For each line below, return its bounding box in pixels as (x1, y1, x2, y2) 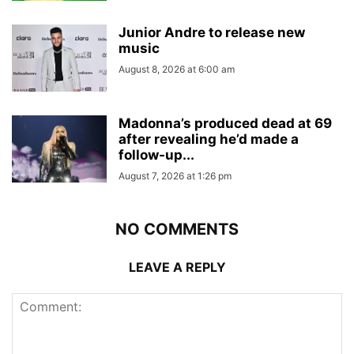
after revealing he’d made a (119, 131, 299, 147)
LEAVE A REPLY (128, 259, 226, 275)
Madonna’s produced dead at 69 (119, 115, 332, 131)
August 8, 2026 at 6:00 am (119, 63, 235, 75)
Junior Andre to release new (119, 24, 305, 40)
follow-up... (119, 147, 194, 163)
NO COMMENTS (115, 220, 239, 239)
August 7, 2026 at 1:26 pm (119, 170, 232, 182)
